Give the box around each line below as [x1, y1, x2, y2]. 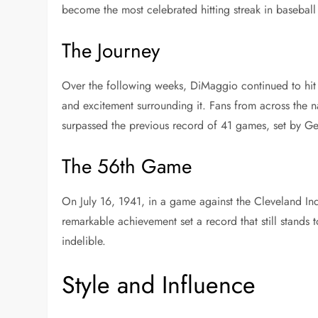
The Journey [62, 35, 160, 65]
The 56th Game [62, 151, 192, 181]
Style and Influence [62, 267, 256, 302]
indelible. [62, 232, 106, 249]
